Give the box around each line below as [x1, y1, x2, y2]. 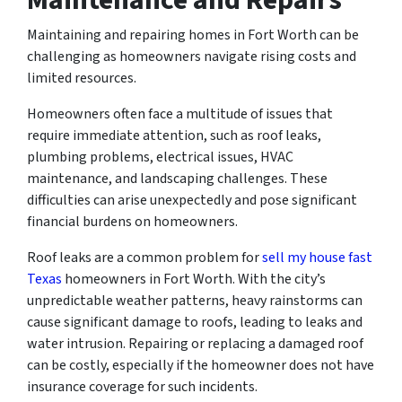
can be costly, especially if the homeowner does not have [27, 354, 374, 375]
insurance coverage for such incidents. [27, 376, 258, 397]
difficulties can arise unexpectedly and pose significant [27, 189, 357, 210]
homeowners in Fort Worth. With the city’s [62, 268, 326, 289]
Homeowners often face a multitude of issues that [27, 103, 333, 124]
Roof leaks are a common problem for [27, 247, 262, 267]
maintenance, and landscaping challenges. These [27, 168, 328, 188]
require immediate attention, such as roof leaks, [27, 125, 321, 145]
